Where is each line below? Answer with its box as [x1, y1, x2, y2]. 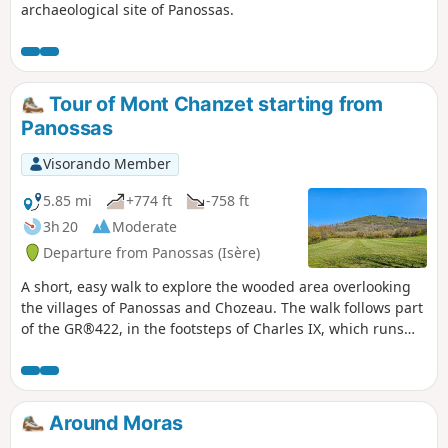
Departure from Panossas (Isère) [43, 242, 260, 262]
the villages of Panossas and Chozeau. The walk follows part [21, 297, 423, 317]
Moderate [112, 216, 177, 236]
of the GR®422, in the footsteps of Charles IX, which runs [21, 318, 404, 338]
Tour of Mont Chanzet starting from [44, 91, 383, 116]
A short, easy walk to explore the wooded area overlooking [21, 276, 411, 296]
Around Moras [44, 410, 183, 435]
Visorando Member [42, 154, 171, 174]
